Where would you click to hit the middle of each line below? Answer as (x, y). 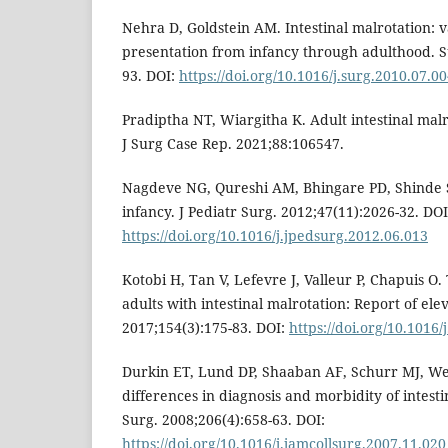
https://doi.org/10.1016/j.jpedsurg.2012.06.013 (275, 235)
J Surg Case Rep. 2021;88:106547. (233, 143)
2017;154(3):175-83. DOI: (205, 327)
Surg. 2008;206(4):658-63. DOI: (223, 419)
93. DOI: (150, 75)
